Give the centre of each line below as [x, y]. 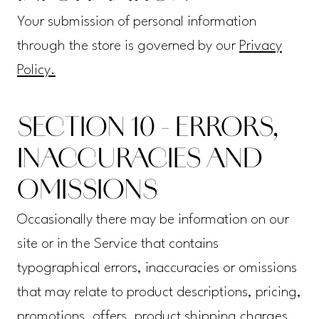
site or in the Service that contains [117, 245]
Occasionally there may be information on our [153, 220]
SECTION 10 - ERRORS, [147, 130]
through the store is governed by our [128, 47]
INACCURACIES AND [140, 161]
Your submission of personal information [136, 22]
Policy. [36, 71]
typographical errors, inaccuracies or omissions [157, 269]
